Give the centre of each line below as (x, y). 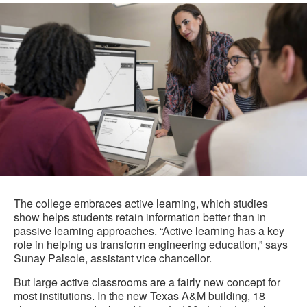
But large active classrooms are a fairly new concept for (147, 282)
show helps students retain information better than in (140, 217)
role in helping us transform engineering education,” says (151, 245)
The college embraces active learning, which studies (141, 204)
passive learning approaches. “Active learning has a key (149, 231)
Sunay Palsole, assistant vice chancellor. (113, 258)
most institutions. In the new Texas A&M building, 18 (139, 296)
